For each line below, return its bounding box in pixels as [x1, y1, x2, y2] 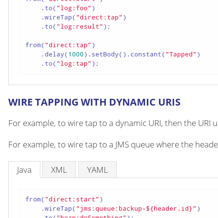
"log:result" [56, 22, 103, 31]
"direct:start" [45, 195, 99, 204]
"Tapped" [165, 50, 197, 59]
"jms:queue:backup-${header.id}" [76, 204, 197, 213]
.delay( [25, 50, 68, 59]
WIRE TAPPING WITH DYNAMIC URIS [8, 95, 181, 109]
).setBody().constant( [84, 50, 165, 59]
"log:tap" [56, 59, 91, 68]
